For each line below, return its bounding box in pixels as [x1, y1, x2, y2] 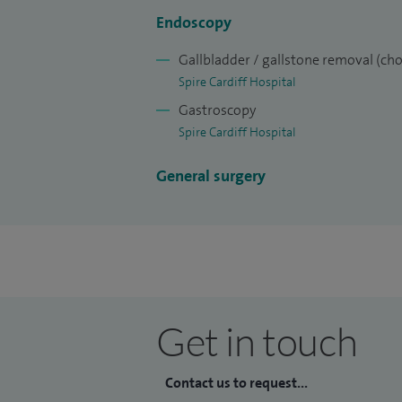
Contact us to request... [165, 373, 308, 393]
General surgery [156, 165, 266, 188]
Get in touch [156, 317, 358, 366]
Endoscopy [156, 12, 232, 34]
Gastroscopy [179, 100, 256, 120]
